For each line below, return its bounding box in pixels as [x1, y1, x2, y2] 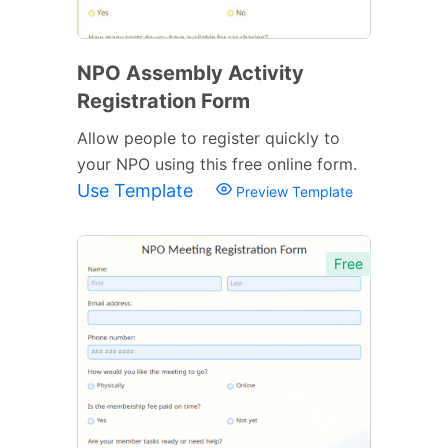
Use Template [77, 179, 198, 201]
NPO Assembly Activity [77, 60, 304, 85]
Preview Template [232, 182, 353, 200]
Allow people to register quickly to [77, 127, 340, 148]
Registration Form [77, 88, 250, 113]
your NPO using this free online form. [77, 153, 357, 174]
